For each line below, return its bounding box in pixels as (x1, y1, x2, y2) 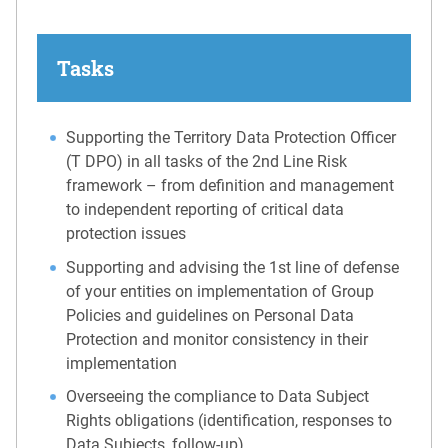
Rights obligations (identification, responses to (66, 411, 393, 431)
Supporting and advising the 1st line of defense (66, 257, 400, 277)
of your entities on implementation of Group (66, 281, 375, 301)
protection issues (66, 224, 187, 244)
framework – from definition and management (66, 176, 395, 196)
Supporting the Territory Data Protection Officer (66, 128, 397, 148)
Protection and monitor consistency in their (66, 329, 369, 349)
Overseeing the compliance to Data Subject (66, 387, 370, 407)
